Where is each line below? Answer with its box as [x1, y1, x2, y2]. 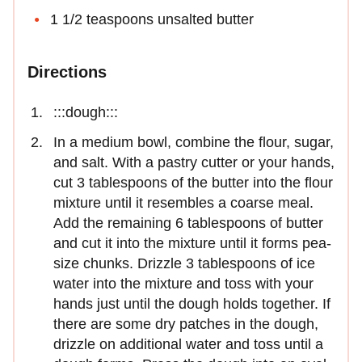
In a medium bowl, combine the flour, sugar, [53, 133, 334, 150]
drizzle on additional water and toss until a [53, 335, 323, 352]
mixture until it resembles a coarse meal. [53, 194, 314, 211]
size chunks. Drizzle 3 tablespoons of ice [53, 255, 315, 271]
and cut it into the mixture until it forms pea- [53, 234, 331, 251]
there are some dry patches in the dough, [53, 315, 318, 332]
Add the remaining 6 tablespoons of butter [53, 214, 323, 231]
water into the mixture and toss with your [53, 275, 314, 292]
